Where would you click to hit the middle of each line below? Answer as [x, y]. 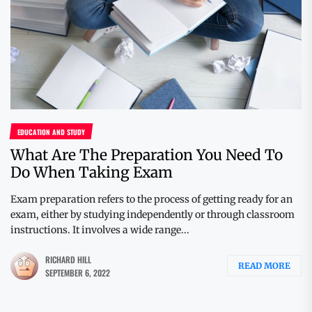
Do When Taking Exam [92, 172]
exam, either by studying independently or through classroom [153, 214]
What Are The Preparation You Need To [147, 155]
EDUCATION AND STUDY [51, 132]
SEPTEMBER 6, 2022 [78, 272]
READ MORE [264, 266]
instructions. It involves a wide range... [100, 229]
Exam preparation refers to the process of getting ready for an [151, 199]
